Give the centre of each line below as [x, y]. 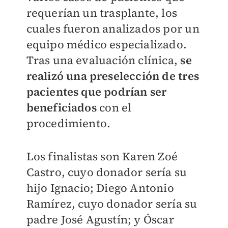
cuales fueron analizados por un [113, 29]
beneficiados [61, 108]
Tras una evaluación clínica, [103, 60]
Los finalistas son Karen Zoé [102, 156]
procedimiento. [68, 123]
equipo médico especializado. [107, 45]
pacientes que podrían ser [96, 92]
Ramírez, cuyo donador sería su [112, 204]
